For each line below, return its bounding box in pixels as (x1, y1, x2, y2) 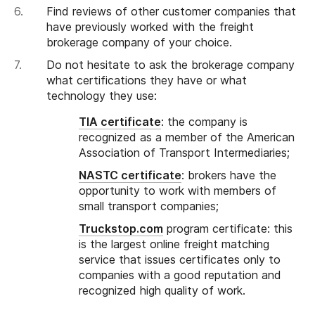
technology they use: (46, 89, 157, 103)
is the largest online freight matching (79, 237, 269, 252)
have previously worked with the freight (46, 20, 254, 34)
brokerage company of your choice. (46, 35, 232, 50)
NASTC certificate (79, 168, 181, 183)
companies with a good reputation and (79, 268, 281, 283)
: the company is (161, 115, 247, 129)
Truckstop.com (79, 221, 163, 236)
